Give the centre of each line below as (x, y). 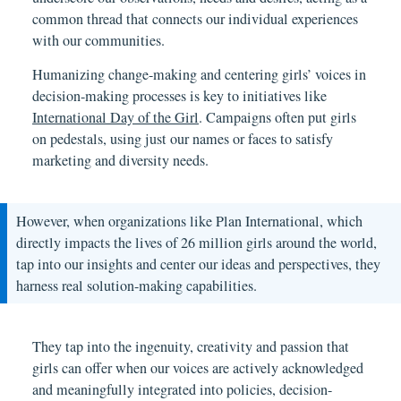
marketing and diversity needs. (123, 161)
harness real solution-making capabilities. (137, 286)
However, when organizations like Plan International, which (190, 222)
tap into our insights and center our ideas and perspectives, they (199, 264)
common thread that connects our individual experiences (195, 18)
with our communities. (101, 40)
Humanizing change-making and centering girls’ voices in (199, 75)
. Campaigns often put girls (277, 118)
